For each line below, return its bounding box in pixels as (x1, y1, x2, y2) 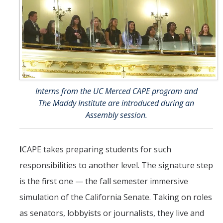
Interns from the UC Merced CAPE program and (35, 85, 198, 97)
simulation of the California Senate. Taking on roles (19, 191, 212, 203)
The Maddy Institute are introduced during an (38, 97, 194, 109)
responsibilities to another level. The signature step (19, 159, 213, 171)
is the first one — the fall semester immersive (19, 175, 188, 187)
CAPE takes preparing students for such (22, 143, 171, 155)
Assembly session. (85, 109, 147, 120)
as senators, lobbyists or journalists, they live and (19, 207, 204, 219)
